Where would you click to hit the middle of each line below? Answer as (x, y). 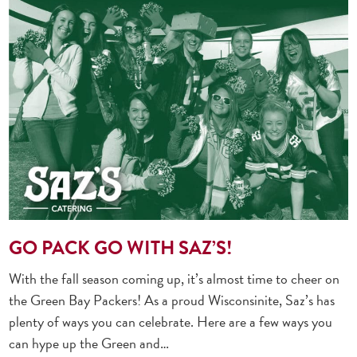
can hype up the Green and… (89, 343)
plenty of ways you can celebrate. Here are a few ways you (171, 321)
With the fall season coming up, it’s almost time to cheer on (175, 278)
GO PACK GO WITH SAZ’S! (121, 247)
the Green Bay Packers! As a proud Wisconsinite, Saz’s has (172, 300)
